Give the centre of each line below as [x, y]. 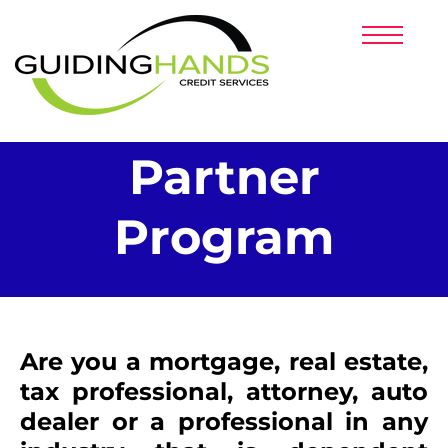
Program [224, 237]
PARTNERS [224, 79]
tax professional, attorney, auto [224, 391]
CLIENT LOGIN [224, 145]
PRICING [224, 47]
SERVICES [224, 111]
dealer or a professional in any [224, 421]
